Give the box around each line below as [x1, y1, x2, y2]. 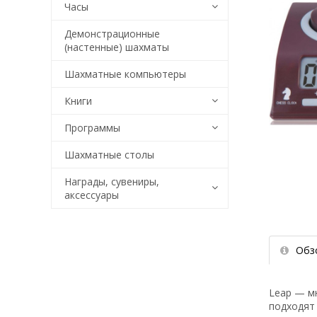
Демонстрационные [64, 27, 160, 40]
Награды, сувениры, [64, 175, 159, 188]
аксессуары [64, 188, 119, 202]
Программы [64, 121, 120, 134]
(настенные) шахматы [64, 40, 169, 54]
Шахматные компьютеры [64, 67, 186, 81]
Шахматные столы [64, 148, 154, 161]
